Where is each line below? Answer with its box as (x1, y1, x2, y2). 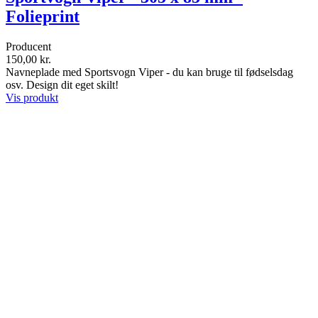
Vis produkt (6, 91, 58, 104)
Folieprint (6, 6, 79, 26)
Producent (6, 40, 51, 53)
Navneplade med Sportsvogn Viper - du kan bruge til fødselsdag (6, 65, 293, 78)
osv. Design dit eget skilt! (6, 78, 119, 91)
